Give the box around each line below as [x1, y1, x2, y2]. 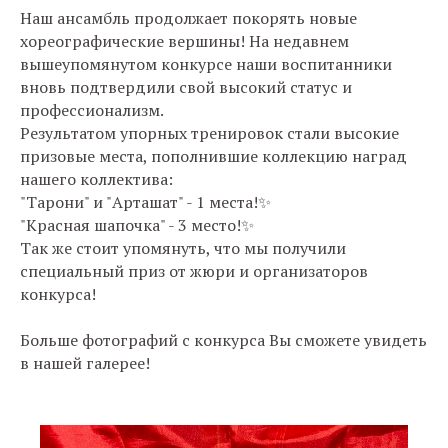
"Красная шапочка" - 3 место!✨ [20, 214, 254, 236]
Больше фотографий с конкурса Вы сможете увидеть [20, 329, 427, 351]
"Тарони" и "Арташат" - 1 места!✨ [20, 191, 271, 213]
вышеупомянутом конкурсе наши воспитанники [20, 53, 392, 75]
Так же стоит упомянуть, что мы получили [20, 237, 346, 259]
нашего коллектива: [20, 168, 173, 190]
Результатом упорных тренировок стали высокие [20, 122, 399, 144]
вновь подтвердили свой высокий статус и [20, 76, 352, 98]
